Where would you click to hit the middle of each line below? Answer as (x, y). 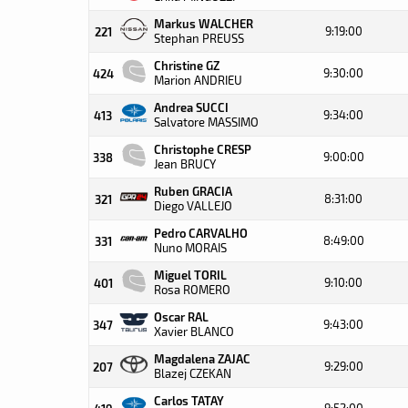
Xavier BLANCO (194, 331)
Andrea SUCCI (191, 107)
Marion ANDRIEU (198, 80)
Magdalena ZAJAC (202, 358)
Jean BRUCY (185, 164)
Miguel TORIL (190, 275)
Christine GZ (187, 65)
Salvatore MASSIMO (206, 122)
